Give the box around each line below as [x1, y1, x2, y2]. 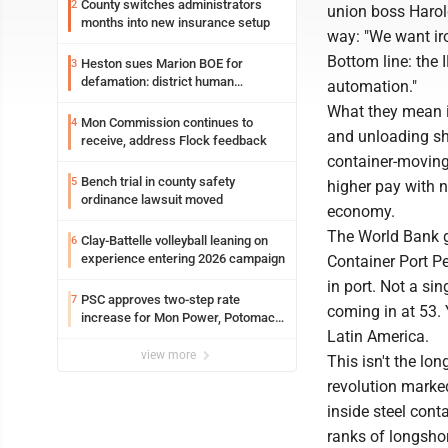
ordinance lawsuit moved [81, 192, 223, 207]
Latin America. [327, 327, 429, 346]
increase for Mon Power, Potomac [81, 310, 275, 325]
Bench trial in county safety [81, 174, 235, 189]
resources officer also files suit [81, 92, 260, 107]
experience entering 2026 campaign [81, 251, 285, 266]
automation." [327, 77, 417, 96]
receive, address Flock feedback [81, 133, 267, 148]
